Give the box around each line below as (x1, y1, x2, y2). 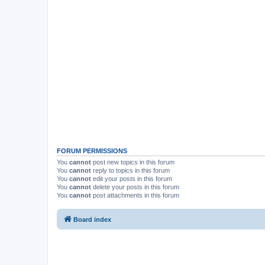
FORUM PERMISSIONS (57, 147, 127, 154)
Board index (73, 216, 111, 223)
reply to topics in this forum (91, 166, 170, 174)
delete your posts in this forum (91, 183, 179, 190)
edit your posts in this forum (91, 174, 172, 182)
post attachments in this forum (91, 191, 179, 199)
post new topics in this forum (91, 158, 174, 166)
